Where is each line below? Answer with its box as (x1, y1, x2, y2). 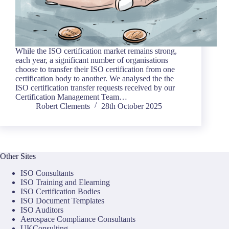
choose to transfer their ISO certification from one (15, 65, 175, 74)
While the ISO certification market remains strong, (15, 47, 177, 56)
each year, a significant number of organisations (15, 56, 168, 65)
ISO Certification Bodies (20, 187, 100, 196)
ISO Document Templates (20, 196, 104, 205)
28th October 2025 (101, 102, 162, 111)
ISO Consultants (20, 169, 74, 178)
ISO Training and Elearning (20, 178, 110, 187)
